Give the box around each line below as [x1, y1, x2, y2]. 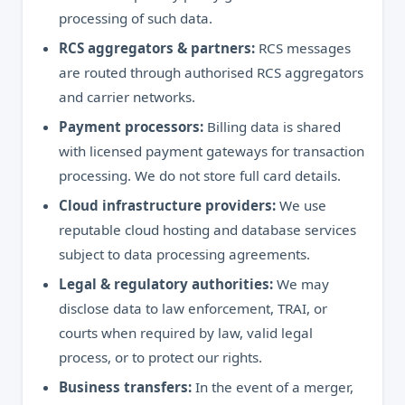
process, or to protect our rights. [59, 348, 262, 366]
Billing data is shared [203, 118, 341, 136]
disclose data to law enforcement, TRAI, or [59, 299, 327, 317]
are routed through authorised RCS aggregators [59, 63, 363, 81]
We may [273, 275, 329, 293]
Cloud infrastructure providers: [59, 196, 276, 214]
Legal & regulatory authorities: [59, 275, 273, 293]
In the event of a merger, [192, 378, 353, 396]
